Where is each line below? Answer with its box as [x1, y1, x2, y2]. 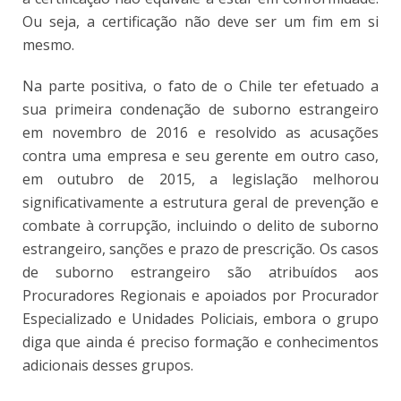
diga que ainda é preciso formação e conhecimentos [22, 331, 379, 352]
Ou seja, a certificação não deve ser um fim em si [22, 11, 379, 31]
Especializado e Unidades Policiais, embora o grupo [22, 308, 379, 328]
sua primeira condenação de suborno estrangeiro [22, 98, 379, 119]
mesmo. [22, 34, 74, 55]
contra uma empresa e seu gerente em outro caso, [22, 145, 379, 166]
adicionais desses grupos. [22, 354, 193, 375]
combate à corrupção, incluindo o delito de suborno [22, 215, 379, 235]
